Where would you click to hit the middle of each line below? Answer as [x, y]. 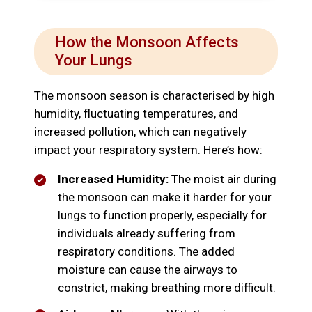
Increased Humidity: [113, 179]
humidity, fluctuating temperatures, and [136, 114]
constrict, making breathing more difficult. [167, 288]
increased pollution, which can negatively [140, 132]
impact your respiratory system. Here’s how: [148, 150]
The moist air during [223, 179]
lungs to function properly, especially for [162, 216]
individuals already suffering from [147, 234]
